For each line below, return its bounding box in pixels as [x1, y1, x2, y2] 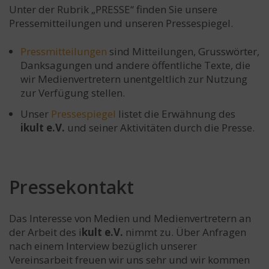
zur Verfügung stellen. [20, 86, 125, 100]
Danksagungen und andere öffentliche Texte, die [20, 58, 250, 72]
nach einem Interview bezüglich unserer [9, 239, 197, 253]
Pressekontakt [9, 175, 134, 199]
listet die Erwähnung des [116, 107, 235, 121]
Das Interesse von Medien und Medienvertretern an [9, 211, 251, 225]
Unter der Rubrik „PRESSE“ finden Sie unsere [9, 2, 217, 16]
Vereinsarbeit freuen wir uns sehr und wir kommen [9, 253, 250, 267]
